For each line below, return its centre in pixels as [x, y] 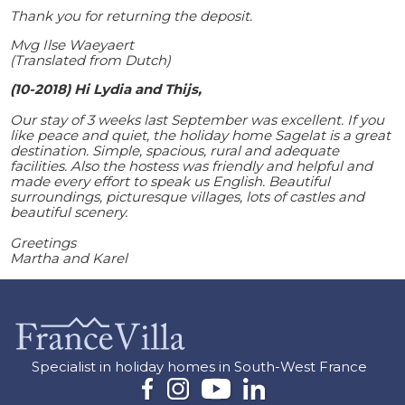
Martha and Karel [69, 258]
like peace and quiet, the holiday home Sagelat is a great [201, 135]
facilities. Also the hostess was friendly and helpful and [192, 165]
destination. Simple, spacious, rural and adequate [175, 150]
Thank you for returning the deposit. [132, 15]
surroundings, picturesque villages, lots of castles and [188, 196]
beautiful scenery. [69, 212]
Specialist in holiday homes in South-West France [199, 367]
